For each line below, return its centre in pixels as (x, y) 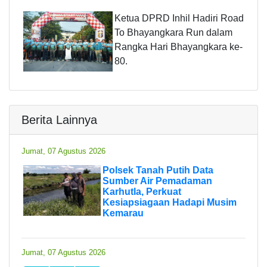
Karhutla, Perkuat (142, 191)
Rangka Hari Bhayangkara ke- (178, 46)
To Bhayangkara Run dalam (173, 32)
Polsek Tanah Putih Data (158, 170)
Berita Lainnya (59, 119)
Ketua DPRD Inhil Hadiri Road (179, 18)
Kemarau (123, 213)
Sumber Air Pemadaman (157, 181)
